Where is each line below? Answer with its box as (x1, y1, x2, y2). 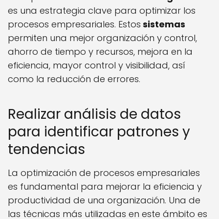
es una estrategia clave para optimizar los (8, 4, 196, 17)
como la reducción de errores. (8, 73, 140, 86)
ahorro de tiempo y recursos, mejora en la (8, 45, 193, 58)
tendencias (8, 140, 85, 159)
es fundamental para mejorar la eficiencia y (8, 180, 202, 193)
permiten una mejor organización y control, (8, 32, 197, 44)
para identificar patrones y (8, 122, 190, 142)
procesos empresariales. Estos (8, 18, 141, 31)
